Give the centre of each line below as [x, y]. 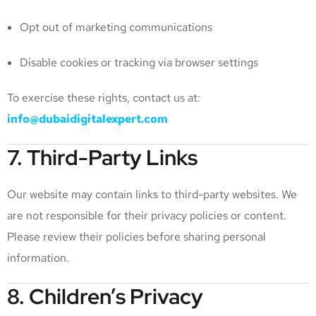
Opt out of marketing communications [116, 27]
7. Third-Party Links [102, 157]
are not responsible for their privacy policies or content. [147, 215]
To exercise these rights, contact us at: [104, 98]
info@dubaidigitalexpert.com [87, 119]
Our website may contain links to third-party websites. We [152, 194]
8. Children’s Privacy [105, 296]
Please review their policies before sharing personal [136, 237]
